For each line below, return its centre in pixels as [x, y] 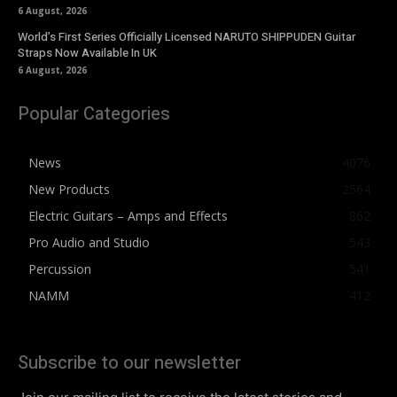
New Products [69, 190]
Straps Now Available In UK [87, 53]
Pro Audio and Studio [89, 243]
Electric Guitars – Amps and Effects [128, 216]
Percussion [60, 269]
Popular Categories [94, 114]
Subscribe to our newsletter [129, 363]
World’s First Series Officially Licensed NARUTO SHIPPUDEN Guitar [187, 37]
